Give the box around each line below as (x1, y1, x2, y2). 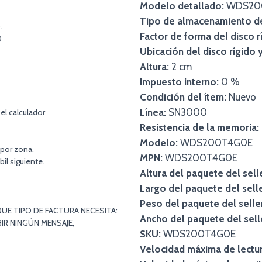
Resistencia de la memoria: (140, 121, 259, 133)
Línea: (140, 106, 166, 118)
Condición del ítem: (140, 91, 226, 103)
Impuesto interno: (140, 75, 219, 88)
